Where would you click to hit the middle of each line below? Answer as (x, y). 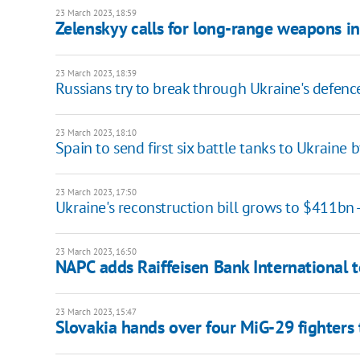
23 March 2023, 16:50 (96, 252)
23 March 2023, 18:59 (96, 13)
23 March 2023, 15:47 (96, 312)
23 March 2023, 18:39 (96, 74)
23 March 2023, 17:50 (96, 192)
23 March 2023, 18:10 (96, 133)
